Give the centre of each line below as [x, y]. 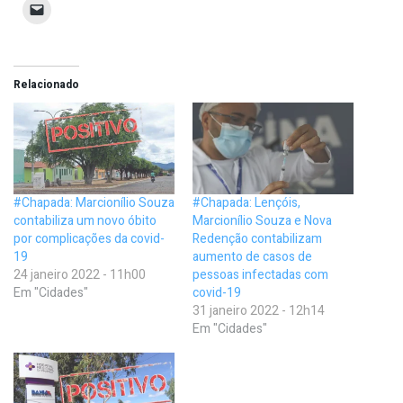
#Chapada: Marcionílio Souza [94, 203]
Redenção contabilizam [257, 239]
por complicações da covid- [89, 239]
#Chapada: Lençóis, [246, 203]
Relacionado [46, 84]
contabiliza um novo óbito [85, 221]
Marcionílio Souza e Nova [262, 221]
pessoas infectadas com [260, 275]
